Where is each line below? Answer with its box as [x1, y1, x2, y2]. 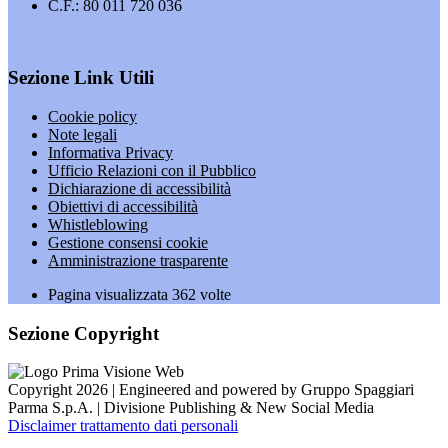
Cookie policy [48, 107, 137, 125]
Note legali [48, 125, 117, 143]
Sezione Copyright [8, 322, 159, 344]
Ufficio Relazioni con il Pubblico [48, 161, 256, 179]
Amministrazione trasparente [48, 251, 228, 269]
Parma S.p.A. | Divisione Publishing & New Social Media [8, 399, 374, 417]
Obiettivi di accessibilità [48, 197, 198, 215]
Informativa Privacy [48, 143, 173, 161]
